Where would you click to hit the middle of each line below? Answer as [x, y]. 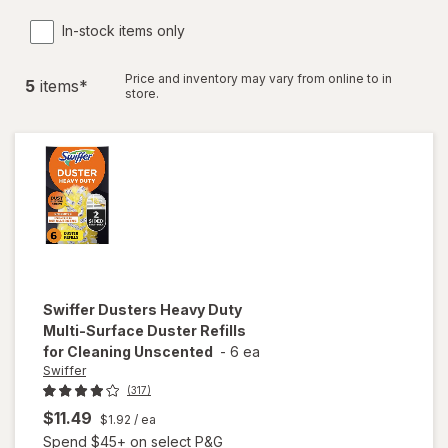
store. [142, 93]
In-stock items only [123, 30]
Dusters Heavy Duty [170, 309]
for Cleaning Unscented [128, 351]
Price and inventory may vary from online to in [258, 78]
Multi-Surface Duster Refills [144, 330]
